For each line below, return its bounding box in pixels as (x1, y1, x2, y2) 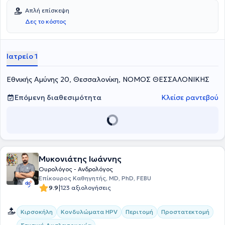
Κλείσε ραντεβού (161, 93, 218, 102)
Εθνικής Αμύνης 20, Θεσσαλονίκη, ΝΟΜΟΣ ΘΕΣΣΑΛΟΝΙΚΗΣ (7, 75, 209, 84)
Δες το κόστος (25, 18, 66, 25)
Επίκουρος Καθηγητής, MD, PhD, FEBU (39, 174, 151, 182)
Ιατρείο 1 (7, 52, 38, 61)
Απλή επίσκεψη (25, 7, 69, 14)
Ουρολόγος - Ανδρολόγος (39, 165, 113, 173)
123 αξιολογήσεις (60, 184, 111, 191)
